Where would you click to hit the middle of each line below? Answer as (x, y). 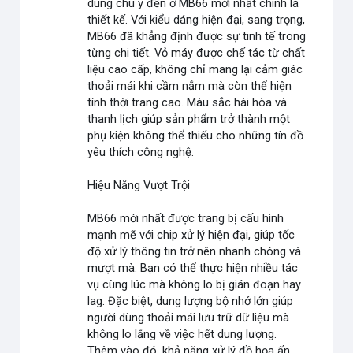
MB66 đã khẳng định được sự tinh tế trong (197, 37)
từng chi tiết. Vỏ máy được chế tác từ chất (197, 53)
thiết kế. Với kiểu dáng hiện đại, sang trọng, (197, 20)
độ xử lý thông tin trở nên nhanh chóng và (195, 252)
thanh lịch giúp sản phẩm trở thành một (189, 119)
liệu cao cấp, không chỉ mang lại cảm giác (195, 70)
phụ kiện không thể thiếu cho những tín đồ (196, 136)
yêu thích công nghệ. (141, 152)
